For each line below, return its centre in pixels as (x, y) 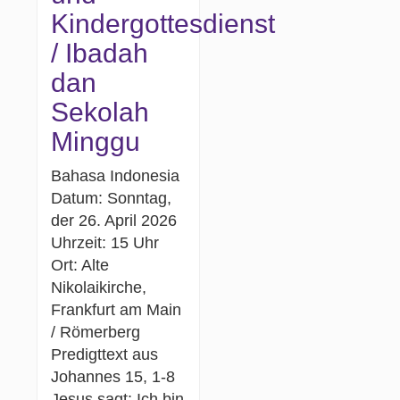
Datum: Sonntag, (112, 198)
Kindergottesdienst (163, 23)
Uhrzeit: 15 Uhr (105, 242)
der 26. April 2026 (114, 220)
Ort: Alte (80, 265)
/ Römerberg (96, 332)
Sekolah (100, 112)
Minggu (96, 141)
